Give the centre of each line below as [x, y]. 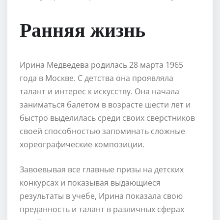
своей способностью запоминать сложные [102, 131]
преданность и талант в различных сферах [102, 209]
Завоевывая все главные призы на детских [102, 169]
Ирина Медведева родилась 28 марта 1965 [101, 65]
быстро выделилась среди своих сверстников [107, 118]
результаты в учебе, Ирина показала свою [101, 196]
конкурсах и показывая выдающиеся [90, 182]
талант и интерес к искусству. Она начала [99, 91]
